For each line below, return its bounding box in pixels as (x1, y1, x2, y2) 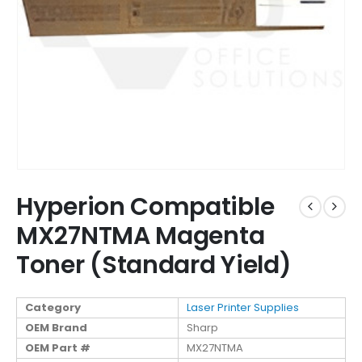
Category (25, 299, 81, 315)
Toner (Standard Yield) (16, 247, 292, 282)
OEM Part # (25, 339, 90, 356)
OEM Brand (25, 319, 87, 335)
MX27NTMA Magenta (16, 218, 265, 253)
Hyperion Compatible (16, 189, 275, 224)
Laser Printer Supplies (187, 299, 299, 315)
